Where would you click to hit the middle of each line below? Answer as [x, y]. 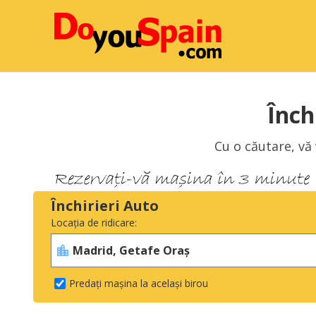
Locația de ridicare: [94, 223]
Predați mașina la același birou [139, 283]
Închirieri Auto [105, 206]
